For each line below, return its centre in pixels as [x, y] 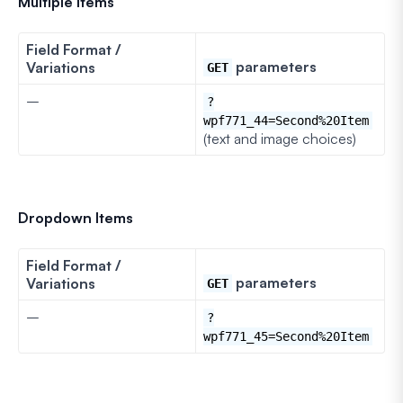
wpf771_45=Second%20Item [286, 336]
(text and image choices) [280, 138]
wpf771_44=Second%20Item [286, 120]
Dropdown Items [76, 217]
